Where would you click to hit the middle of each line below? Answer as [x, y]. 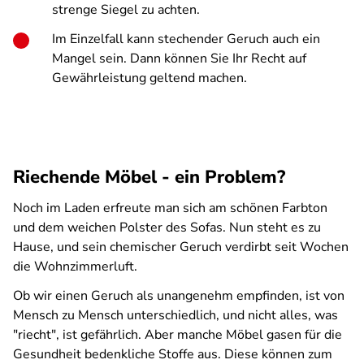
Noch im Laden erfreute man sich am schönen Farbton [170, 208]
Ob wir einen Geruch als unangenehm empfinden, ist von [179, 296]
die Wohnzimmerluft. [75, 266]
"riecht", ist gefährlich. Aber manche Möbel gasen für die [178, 335]
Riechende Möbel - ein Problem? [149, 177]
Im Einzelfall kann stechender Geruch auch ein [186, 39]
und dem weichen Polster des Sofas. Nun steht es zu [167, 227]
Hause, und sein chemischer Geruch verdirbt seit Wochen [181, 247]
